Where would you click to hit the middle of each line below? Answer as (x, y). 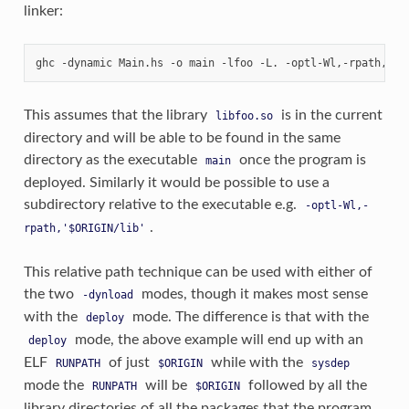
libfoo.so (244, 115)
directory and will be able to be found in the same (182, 137)
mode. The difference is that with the (248, 316)
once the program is (300, 159)
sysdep (330, 363)
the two (50, 294)
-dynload (107, 294)
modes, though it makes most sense (252, 294)
